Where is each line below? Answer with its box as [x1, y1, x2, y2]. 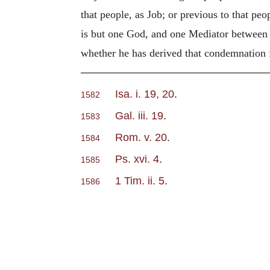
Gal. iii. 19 [115, 109, 163, 122]
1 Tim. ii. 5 [115, 174, 165, 187]
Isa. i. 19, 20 [115, 87, 174, 101]
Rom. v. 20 [115, 131, 167, 144]
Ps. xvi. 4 [115, 152, 159, 166]
